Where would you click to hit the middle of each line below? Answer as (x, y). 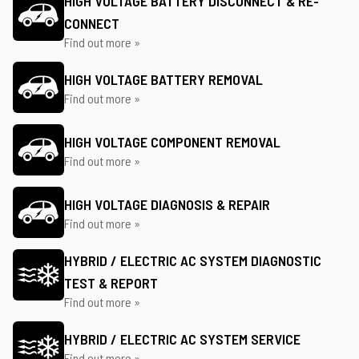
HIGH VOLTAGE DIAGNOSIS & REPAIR (167, 204)
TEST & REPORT (111, 283)
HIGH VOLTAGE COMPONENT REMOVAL (172, 142)
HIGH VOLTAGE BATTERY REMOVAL (163, 79)
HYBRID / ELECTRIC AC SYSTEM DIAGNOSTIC (193, 260)
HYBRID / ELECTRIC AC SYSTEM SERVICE (182, 339)
